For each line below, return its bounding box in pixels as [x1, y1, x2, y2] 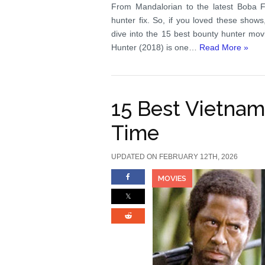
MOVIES [158, 174, 187, 183]
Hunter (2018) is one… [111, 43, 200, 52]
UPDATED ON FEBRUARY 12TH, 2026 [111, 153, 238, 161]
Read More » [199, 43, 249, 52]
